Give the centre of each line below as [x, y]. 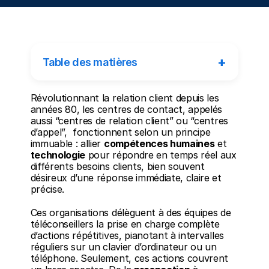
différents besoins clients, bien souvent [117, 166]
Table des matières [90, 62]
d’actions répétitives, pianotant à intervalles [127, 235]
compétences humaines [159, 144]
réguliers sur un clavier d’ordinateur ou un [123, 247]
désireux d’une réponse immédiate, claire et [126, 178]
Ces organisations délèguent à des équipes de [131, 213]
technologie [58, 155]
